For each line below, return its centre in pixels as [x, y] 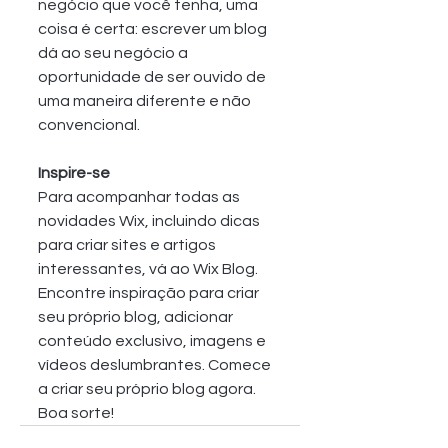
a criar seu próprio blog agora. [148, 388]
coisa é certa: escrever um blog [154, 28]
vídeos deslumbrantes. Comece [156, 364]
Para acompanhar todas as [140, 196]
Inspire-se [74, 172]
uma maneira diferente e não [146, 100]
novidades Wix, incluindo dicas [150, 220]
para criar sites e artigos [128, 244]
